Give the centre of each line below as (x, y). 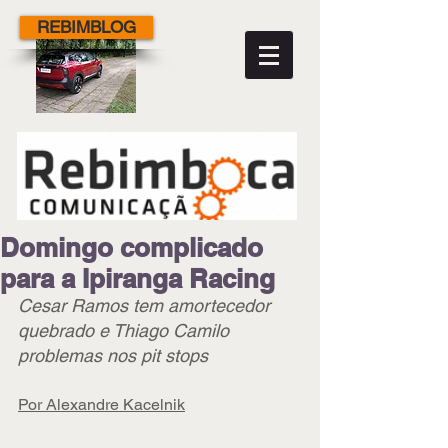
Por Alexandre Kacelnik (101, 404)
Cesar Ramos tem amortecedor (146, 305)
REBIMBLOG (86, 27)
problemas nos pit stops (113, 355)
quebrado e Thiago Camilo (126, 330)
